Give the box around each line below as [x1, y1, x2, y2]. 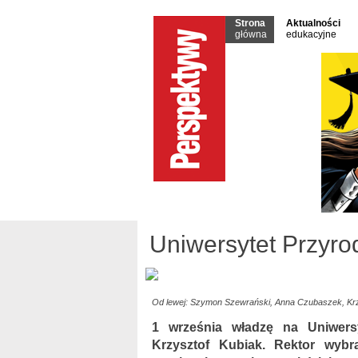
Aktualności [286, 18, 340, 29]
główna [235, 29, 267, 40]
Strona [235, 18, 265, 29]
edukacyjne [286, 29, 336, 40]
